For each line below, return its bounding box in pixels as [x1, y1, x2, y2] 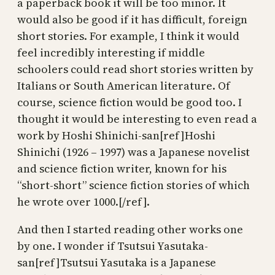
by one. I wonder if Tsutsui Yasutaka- [17, 238, 208, 254]
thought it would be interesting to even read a [17, 110, 257, 126]
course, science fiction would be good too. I [17, 94, 242, 110]
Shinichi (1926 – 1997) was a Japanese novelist [17, 144, 250, 160]
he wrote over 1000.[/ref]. [17, 193, 150, 209]
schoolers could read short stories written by [17, 61, 254, 77]
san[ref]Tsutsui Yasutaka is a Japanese [17, 254, 216, 270]
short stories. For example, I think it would [17, 28, 239, 44]
